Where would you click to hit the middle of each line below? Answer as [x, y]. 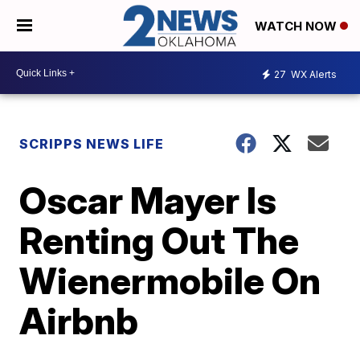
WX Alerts [313, 74]
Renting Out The [160, 241]
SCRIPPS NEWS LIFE [92, 144]
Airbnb [79, 321]
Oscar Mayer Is [148, 200]
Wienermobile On [170, 281]
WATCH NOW [297, 27]
